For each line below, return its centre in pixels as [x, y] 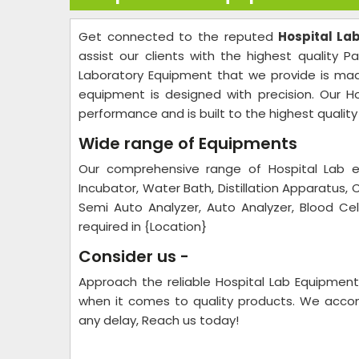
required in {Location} [143, 227]
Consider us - [134, 257]
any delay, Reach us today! [159, 321]
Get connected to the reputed [176, 37]
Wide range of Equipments [188, 144]
